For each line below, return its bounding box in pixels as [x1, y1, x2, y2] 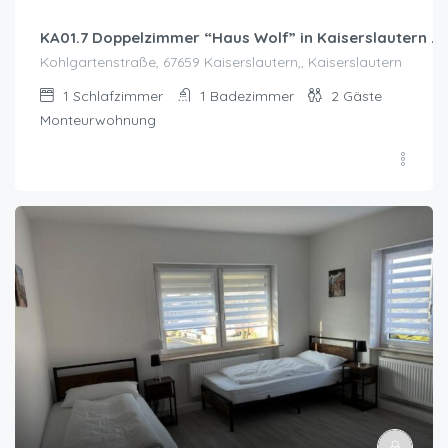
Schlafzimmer [73, 86, 163, 105]
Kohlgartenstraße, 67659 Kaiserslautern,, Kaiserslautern [40, 52, 402, 71]
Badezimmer [210, 86, 294, 105]
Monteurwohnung [40, 110, 156, 129]
